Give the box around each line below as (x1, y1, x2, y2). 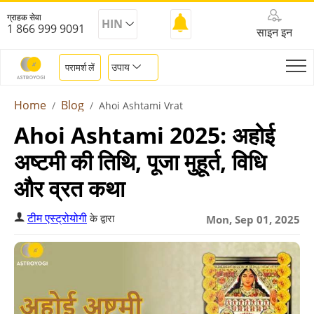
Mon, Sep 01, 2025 (206, 212, 300, 226)
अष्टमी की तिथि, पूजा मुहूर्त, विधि (14, 146, 266, 177)
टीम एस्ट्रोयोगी (27, 210, 87, 226)
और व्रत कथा (14, 173, 125, 203)
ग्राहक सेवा (7, 11, 41, 23)
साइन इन (257, 25, 293, 40)
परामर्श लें (65, 61, 95, 74)
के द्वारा (87, 211, 114, 225)
